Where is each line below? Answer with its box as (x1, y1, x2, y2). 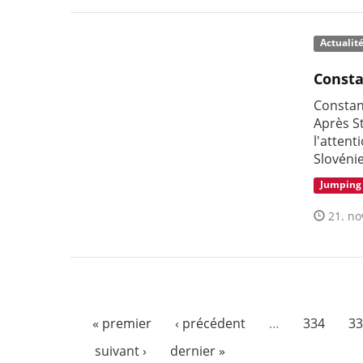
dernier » (169, 341, 225, 360)
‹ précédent (175, 314, 246, 332)
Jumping (319, 177, 361, 192)
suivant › (94, 341, 147, 360)
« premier (92, 314, 152, 332)
